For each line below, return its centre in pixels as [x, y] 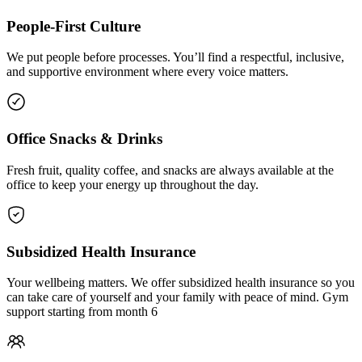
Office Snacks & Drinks [84, 139]
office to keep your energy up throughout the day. [133, 184]
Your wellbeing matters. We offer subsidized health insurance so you [181, 283]
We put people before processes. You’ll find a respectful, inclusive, [175, 57]
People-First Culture [74, 26]
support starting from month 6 [82, 312]
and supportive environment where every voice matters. [147, 72]
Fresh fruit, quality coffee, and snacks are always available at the [170, 170]
